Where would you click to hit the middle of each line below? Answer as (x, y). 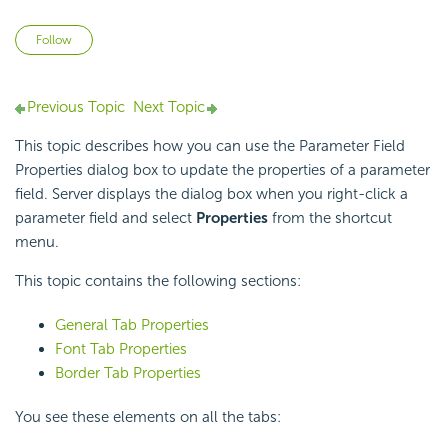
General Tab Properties (132, 325)
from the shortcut (330, 218)
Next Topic (169, 107)
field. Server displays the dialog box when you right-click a (211, 194)
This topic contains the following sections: (158, 281)
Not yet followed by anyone (186, 36)
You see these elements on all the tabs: (148, 417)
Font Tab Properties (121, 349)
